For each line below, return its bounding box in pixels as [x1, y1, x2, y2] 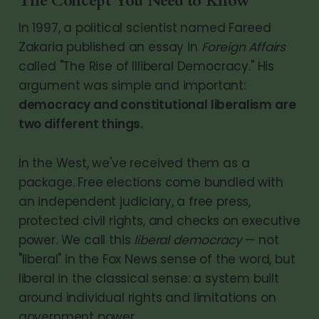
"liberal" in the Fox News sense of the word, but [18, 250, 296, 268]
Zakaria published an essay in [18, 38, 202, 56]
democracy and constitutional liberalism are [18, 95, 296, 113]
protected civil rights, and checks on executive [18, 211, 300, 229]
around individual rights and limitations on [18, 288, 276, 306]
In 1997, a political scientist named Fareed [18, 19, 271, 36]
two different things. [18, 115, 144, 132]
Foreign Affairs [201, 38, 286, 56]
